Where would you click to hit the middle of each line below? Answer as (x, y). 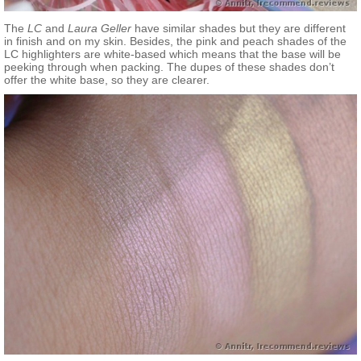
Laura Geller (100, 28)
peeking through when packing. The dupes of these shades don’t (169, 66)
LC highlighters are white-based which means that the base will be (172, 54)
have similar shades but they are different (239, 28)
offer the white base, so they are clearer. (107, 79)
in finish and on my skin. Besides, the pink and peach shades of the (175, 41)
